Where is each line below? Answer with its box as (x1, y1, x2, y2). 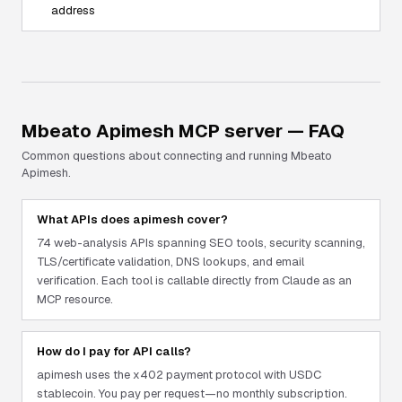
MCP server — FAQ (174, 119, 345, 143)
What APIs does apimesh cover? (37, 212, 228, 227)
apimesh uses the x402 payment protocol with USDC (37, 367, 321, 382)
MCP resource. (37, 292, 113, 307)
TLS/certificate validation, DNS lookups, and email (37, 254, 304, 269)
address (51, 3, 95, 18)
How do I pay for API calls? (37, 344, 191, 359)
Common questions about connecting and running (22, 148, 291, 163)
